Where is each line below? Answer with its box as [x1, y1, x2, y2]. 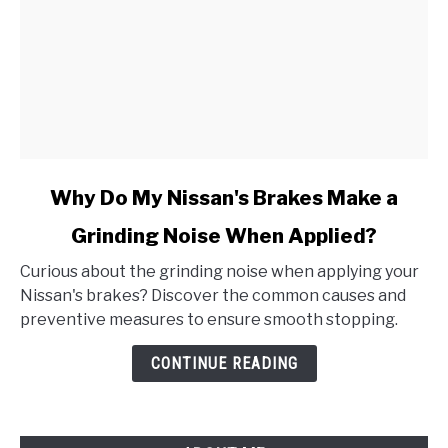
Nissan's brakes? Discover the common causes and [20, 286, 406, 306]
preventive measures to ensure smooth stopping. [20, 310, 398, 330]
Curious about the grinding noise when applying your [20, 262, 419, 282]
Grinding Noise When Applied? [71, 224, 377, 249]
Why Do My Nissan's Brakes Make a [50, 186, 398, 211]
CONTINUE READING [150, 354, 298, 374]
